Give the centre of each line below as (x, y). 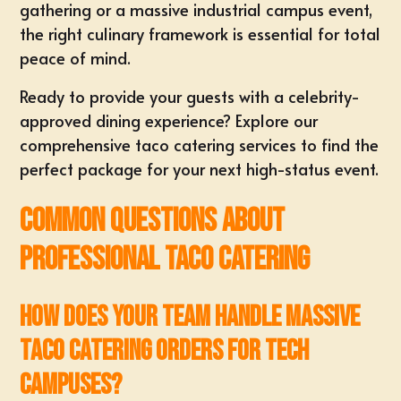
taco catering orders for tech (165, 351)
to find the (338, 145)
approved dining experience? (126, 120)
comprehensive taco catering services (158, 145)
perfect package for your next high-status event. (200, 169)
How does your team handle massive (190, 317)
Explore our (275, 120)
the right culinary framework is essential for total (200, 34)
